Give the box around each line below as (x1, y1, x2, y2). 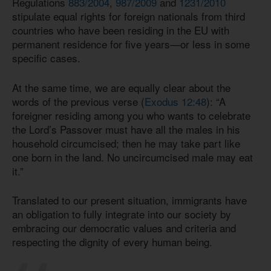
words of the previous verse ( (12, 93, 145, 109)
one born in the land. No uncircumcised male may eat (12, 149, 253, 165)
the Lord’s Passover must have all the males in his (12, 121, 240, 137)
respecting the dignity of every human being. (12, 234, 212, 250)
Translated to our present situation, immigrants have (12, 192, 247, 208)
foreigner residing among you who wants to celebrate (12, 107, 250, 123)
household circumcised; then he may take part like (12, 135, 240, 151)
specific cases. (12, 50, 80, 66)
